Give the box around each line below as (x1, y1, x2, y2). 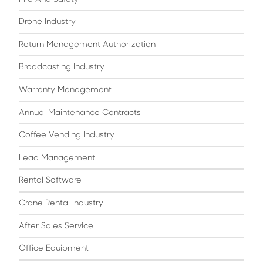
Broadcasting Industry (19, 63, 104, 72)
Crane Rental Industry (19, 198, 103, 208)
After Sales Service (19, 221, 93, 231)
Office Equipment (19, 244, 89, 254)
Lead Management (19, 153, 95, 163)
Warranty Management (19, 85, 112, 95)
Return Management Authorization (19, 40, 156, 49)
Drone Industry (19, 18, 76, 27)
